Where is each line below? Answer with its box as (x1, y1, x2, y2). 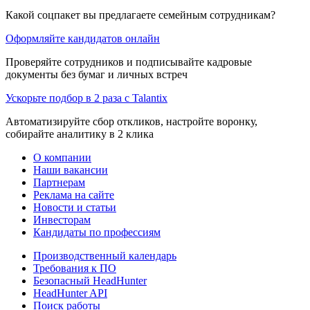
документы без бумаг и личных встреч (6, 68, 188, 80)
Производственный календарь (33, 249, 176, 262)
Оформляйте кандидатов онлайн (6, 32, 160, 44)
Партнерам (33, 176, 85, 188)
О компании (33, 151, 91, 163)
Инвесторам (33, 213, 91, 226)
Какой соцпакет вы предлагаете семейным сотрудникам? (6, 8, 275, 21)
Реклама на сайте (33, 188, 114, 201)
